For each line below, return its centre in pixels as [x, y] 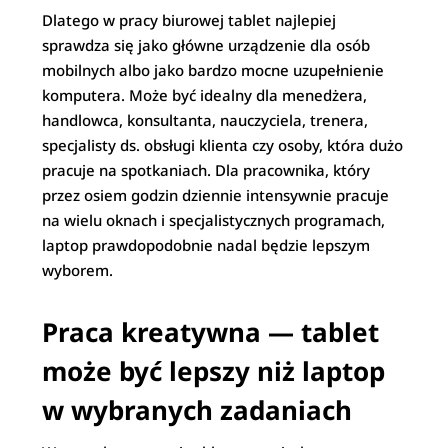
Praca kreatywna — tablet [211, 332]
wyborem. [78, 270]
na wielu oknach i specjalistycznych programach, [214, 220]
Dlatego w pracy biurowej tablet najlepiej [189, 20]
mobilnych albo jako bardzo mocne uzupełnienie [213, 70]
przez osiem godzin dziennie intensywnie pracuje [216, 195]
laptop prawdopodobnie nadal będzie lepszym [206, 245]
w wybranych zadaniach [197, 410]
